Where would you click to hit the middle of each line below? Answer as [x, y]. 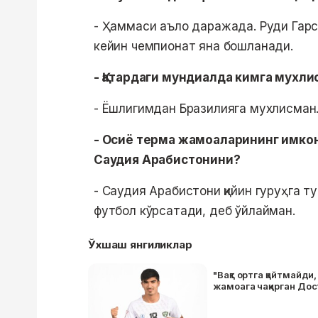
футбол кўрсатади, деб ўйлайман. [196, 211]
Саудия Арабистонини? [167, 160]
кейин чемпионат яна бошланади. [195, 46]
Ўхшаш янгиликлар [140, 245]
